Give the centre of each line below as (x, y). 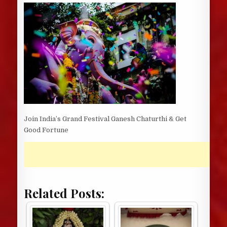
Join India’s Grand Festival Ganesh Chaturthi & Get (105, 119)
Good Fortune (46, 130)
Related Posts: (64, 193)
